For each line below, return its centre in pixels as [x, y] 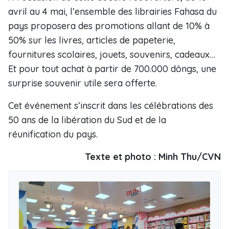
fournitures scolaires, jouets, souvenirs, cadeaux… [112, 54]
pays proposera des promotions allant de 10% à [109, 26]
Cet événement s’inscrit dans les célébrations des [111, 106]
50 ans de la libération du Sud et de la [87, 120]
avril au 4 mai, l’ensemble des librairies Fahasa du [112, 12]
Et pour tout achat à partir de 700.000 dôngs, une [112, 69]
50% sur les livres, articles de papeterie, [92, 40]
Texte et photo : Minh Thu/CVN [153, 157]
